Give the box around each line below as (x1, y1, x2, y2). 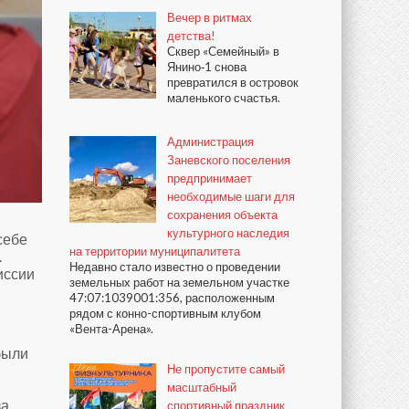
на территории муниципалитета (69, 243, 240, 258)
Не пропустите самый (167, 361, 285, 376)
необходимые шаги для (167, 188, 295, 204)
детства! (167, 28, 215, 43)
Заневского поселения (167, 152, 290, 167)
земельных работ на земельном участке (69, 274, 289, 289)
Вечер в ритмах (167, 10, 252, 25)
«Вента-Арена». (69, 320, 153, 336)
